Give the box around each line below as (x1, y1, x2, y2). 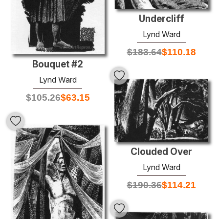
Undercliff (138, 13, 184, 25)
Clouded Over (131, 146, 192, 158)
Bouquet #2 (32, 58, 83, 70)
